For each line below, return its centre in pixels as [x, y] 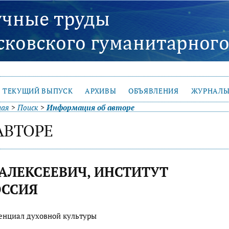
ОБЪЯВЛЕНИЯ [154, 91]
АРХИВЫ [101, 91]
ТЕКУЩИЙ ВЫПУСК [38, 91]
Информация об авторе [90, 107]
